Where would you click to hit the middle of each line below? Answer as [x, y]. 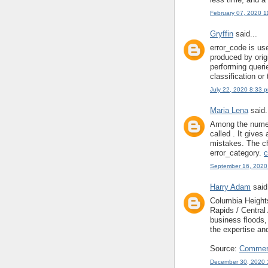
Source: [225, 248]
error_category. [237, 153]
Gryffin [222, 34]
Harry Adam [230, 187]
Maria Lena [229, 111]
